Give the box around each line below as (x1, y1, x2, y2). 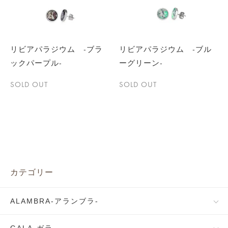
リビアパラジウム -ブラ (10, 44, 103, 54)
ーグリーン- (119, 58, 163, 68)
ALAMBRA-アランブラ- (10, 197, 99, 205)
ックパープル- (10, 58, 62, 68)
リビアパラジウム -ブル (119, 44, 212, 54)
